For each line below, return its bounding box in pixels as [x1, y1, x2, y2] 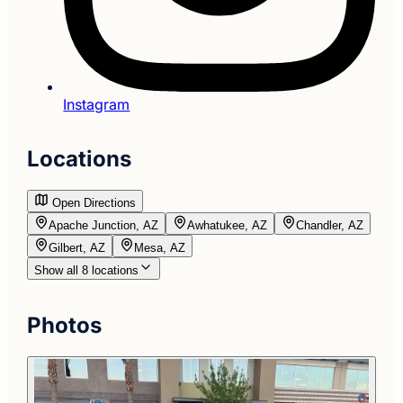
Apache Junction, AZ [49, 218, 159, 232]
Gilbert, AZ [49, 240, 106, 255]
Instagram [63, 94, 130, 113]
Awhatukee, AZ [187, 218, 268, 232]
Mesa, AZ [134, 240, 186, 255]
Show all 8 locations [34, 263, 139, 277]
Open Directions [49, 195, 137, 210]
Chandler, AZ [296, 218, 364, 232]
